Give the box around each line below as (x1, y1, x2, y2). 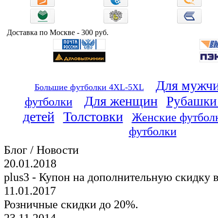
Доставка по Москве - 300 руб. (7, 28, 109, 36)
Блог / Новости (4, 143, 79, 156)
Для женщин (84, 93, 158, 109)
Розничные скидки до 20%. (4, 198, 138, 211)
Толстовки (63, 109, 123, 124)
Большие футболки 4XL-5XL (34, 82, 144, 92)
